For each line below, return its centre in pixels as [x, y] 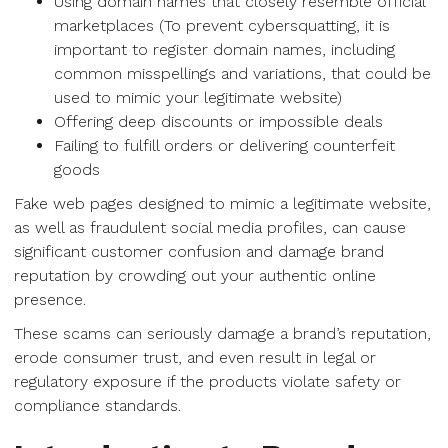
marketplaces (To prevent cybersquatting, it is [222, 25]
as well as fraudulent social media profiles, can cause [210, 227]
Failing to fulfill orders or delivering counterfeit [224, 145]
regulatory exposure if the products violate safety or [207, 381]
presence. [50, 299]
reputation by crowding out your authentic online [195, 275]
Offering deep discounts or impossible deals [218, 121]
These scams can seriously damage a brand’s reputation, [222, 333]
